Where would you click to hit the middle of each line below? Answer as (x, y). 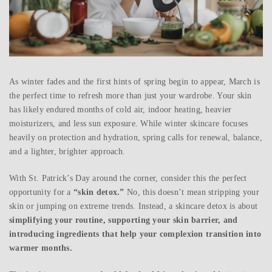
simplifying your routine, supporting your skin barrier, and (124, 220)
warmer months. (41, 248)
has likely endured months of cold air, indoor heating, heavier (121, 110)
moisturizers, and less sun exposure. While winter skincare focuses (129, 124)
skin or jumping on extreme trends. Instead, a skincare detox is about (134, 206)
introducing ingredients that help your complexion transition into (135, 234)
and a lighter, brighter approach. (67, 152)
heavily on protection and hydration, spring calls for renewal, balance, (136, 138)
